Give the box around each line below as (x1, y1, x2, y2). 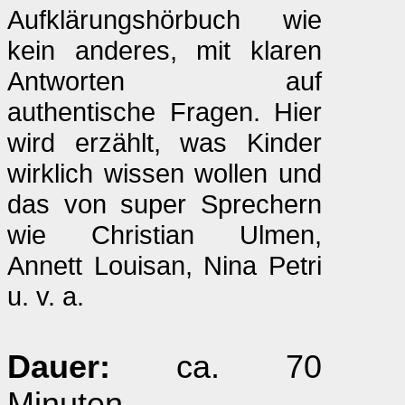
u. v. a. (7, 281, 84, 311)
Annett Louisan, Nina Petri (7, 250, 322, 280)
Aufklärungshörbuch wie (7, 5, 322, 34)
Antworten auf (7, 66, 322, 96)
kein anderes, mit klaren (7, 35, 322, 65)
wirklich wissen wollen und (7, 158, 322, 188)
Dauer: (7, 349, 110, 385)
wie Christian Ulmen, (7, 220, 322, 250)
